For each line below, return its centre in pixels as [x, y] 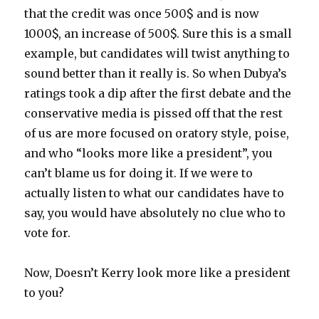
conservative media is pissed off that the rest [154, 114]
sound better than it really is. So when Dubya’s [156, 74]
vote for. [48, 233]
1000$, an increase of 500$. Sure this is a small [158, 34]
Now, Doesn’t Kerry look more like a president [158, 273]
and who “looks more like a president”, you [149, 153]
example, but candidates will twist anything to [157, 54]
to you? [45, 293]
